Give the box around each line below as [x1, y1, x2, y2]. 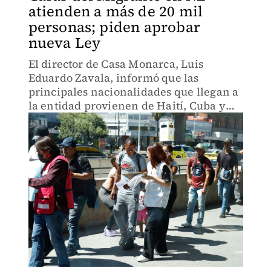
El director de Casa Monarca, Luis [28, 56, 204, 71]
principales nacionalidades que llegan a [28, 84, 239, 99]
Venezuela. [28, 112, 87, 127]
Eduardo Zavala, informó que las [28, 70, 199, 85]
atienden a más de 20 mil [28, 1, 203, 21]
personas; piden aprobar [28, 17, 201, 37]
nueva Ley [28, 33, 101, 53]
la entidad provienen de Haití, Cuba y [28, 98, 226, 113]
